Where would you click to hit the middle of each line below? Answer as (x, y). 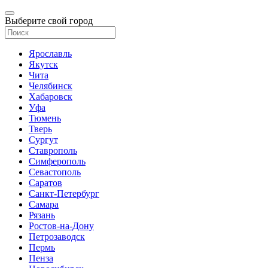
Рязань (42, 215)
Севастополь (55, 172)
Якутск (43, 64)
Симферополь (57, 161)
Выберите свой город (49, 21)
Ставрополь (53, 150)
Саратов (45, 183)
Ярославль (50, 54)
